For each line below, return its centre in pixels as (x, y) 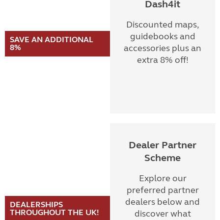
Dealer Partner (163, 145)
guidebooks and (163, 36)
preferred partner (163, 190)
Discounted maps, (163, 25)
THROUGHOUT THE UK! (55, 212)
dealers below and (163, 202)
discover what (163, 214)
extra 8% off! (163, 60)
